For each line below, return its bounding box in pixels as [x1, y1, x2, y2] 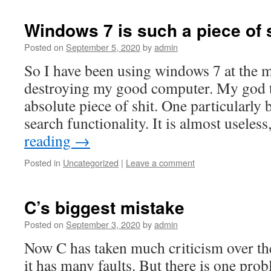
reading [24, 130, 74, 151]
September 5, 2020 [66, 41, 140, 53]
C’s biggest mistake [24, 195, 184, 220]
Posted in [24, 156, 60, 169]
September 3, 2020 [66, 218, 140, 230]
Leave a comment [126, 156, 195, 169]
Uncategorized [63, 156, 119, 169]
